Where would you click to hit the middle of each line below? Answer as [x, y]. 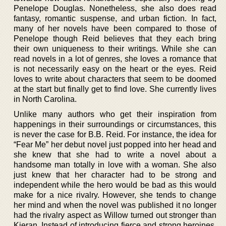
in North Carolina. [45, 99]
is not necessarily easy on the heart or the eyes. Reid [115, 69]
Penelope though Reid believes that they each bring [115, 38]
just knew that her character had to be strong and [115, 175]
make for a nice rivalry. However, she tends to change [115, 195]
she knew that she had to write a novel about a [115, 154]
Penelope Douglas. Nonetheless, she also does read [115, 8]
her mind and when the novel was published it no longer [115, 205]
